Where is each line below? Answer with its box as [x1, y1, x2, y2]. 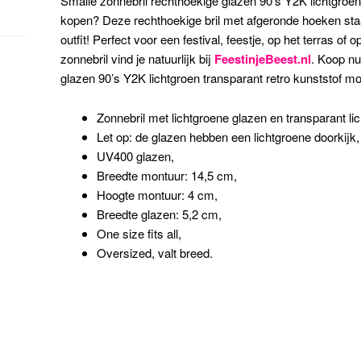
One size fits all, [97, 224, 182, 242]
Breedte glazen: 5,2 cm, [97, 205, 222, 222]
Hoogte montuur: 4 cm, [97, 185, 218, 203]
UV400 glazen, [97, 147, 175, 164]
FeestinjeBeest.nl [214, 50, 312, 68]
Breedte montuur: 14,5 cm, [97, 166, 238, 184]
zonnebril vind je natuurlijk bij [60, 50, 215, 68]
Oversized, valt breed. [97, 243, 214, 261]
